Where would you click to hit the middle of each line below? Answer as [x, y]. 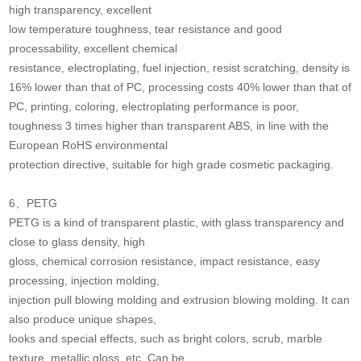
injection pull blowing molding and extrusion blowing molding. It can [180, 300]
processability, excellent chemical [93, 49]
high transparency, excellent [81, 10]
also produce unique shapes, [83, 320]
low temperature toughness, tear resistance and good [146, 29]
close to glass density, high [77, 242]
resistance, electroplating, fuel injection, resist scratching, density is [180, 68]
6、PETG [33, 203]
